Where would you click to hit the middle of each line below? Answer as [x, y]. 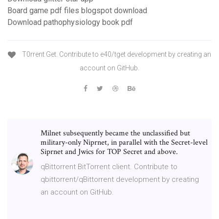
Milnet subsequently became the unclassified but [115, 133]
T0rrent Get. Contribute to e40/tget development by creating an [116, 55]
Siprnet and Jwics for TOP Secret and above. [109, 152]
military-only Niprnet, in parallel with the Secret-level [124, 142]
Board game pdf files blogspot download [77, 11]
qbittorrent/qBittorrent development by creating [120, 179]
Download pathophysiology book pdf [70, 22]
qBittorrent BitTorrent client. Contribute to [109, 166]
